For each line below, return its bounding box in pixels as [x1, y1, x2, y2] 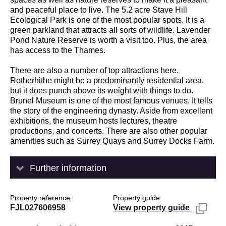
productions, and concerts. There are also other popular [10, 126, 207, 135]
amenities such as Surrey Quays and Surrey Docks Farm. [10, 136, 214, 145]
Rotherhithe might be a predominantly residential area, [10, 76, 204, 85]
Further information [30, 162, 106, 173]
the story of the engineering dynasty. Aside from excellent [10, 106, 212, 115]
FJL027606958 [10, 203, 66, 212]
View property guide [113, 203, 192, 212]
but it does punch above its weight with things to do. [10, 86, 193, 95]
